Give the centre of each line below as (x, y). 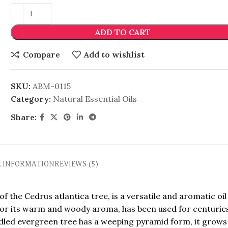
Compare (41, 54)
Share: (24, 117)
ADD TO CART (123, 32)
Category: (31, 98)
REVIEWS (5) (76, 164)
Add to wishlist (114, 54)
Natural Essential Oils (95, 98)
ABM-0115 (52, 86)
